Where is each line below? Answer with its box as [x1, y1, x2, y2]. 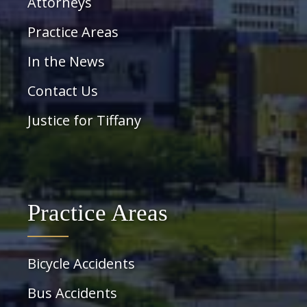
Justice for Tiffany [27, 110, 141, 130]
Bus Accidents [27, 283, 117, 302]
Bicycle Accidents [27, 254, 135, 273]
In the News [27, 51, 105, 71]
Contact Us [27, 81, 98, 100]
